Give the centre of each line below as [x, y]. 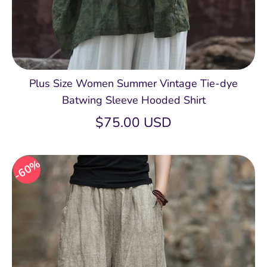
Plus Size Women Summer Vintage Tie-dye [133, 83]
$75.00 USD [133, 122]
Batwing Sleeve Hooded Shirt [133, 100]
